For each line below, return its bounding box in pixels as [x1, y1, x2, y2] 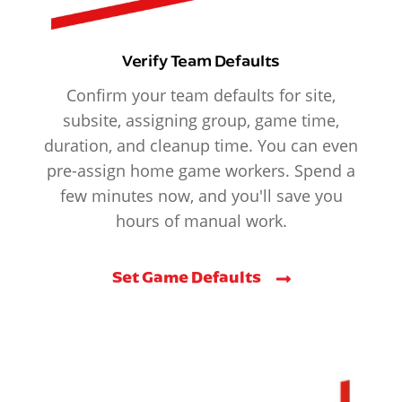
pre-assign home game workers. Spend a [47, 159, 355, 181]
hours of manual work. [115, 209, 287, 232]
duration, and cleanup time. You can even [44, 134, 358, 156]
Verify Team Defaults [121, 48, 281, 71]
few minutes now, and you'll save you [59, 184, 343, 206]
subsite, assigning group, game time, [63, 109, 339, 131]
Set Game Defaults [111, 267, 264, 288]
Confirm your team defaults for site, [66, 83, 336, 106]
